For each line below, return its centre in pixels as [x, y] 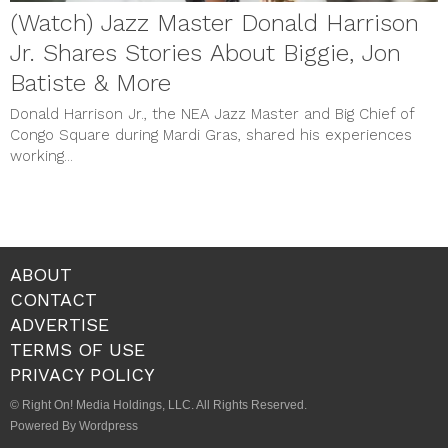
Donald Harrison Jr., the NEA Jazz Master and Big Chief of [212, 113]
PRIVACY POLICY [82, 374]
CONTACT [53, 299]
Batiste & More [90, 82]
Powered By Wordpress [74, 425]
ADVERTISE [59, 324]
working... [41, 155]
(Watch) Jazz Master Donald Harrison [214, 22]
